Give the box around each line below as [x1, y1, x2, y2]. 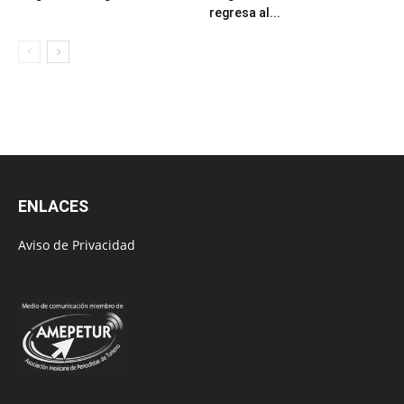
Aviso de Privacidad [18, 235, 135, 253]
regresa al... [208, 5, 280, 20]
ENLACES [18, 196, 88, 216]
